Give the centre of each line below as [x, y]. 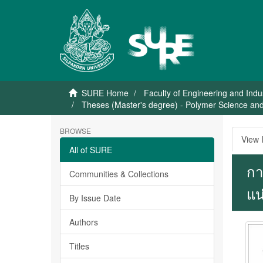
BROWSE [75, 131]
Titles [79, 246]
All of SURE [91, 150]
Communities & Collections [119, 174]
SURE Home [105, 93]
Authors [84, 222]
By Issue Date [95, 198]
